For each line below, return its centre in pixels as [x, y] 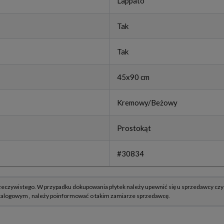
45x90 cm [133, 77]
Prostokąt [134, 128]
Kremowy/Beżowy [147, 103]
